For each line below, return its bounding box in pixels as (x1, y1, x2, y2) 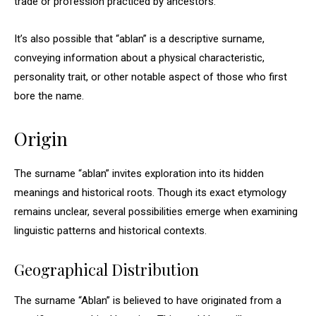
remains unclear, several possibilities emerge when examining (14, 205, 298, 218)
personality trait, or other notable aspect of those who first (14, 71, 287, 83)
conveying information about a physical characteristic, (14, 51, 265, 64)
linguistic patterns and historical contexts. (14, 224, 207, 237)
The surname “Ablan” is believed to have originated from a (14, 294, 281, 307)
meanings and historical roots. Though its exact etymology (14, 186, 286, 199)
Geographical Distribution (14, 259, 199, 280)
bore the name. (14, 90, 84, 102)
